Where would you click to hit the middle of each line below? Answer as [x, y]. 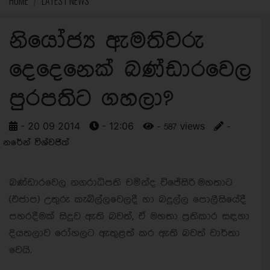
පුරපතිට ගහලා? [91, 99]
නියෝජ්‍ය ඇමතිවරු [107, 41]
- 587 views [179, 127]
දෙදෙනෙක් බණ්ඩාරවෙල [130, 70]
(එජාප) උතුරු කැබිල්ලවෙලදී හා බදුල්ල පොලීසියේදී [128, 199]
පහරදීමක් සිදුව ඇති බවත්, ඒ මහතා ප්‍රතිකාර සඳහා [129, 216]
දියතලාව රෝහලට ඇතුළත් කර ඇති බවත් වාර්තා [124, 233]
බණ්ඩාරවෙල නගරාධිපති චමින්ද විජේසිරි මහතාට [121, 183]
